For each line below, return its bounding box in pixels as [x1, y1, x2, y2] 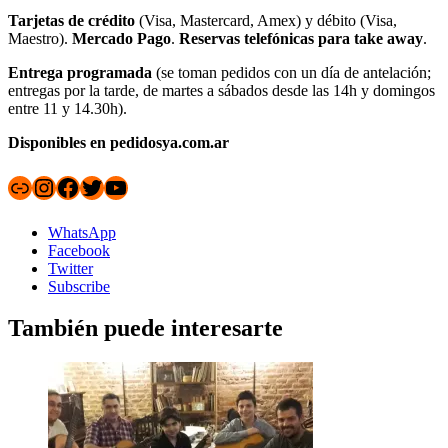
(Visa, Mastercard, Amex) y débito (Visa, [135, 11, 397, 29]
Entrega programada [8, 63, 152, 81]
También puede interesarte [8, 315, 283, 342]
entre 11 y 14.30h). [8, 99, 127, 117]
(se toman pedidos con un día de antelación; [152, 63, 431, 81]
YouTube [103, 173, 191, 200]
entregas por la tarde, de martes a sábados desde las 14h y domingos [8, 81, 435, 99]
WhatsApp [48, 223, 116, 241]
